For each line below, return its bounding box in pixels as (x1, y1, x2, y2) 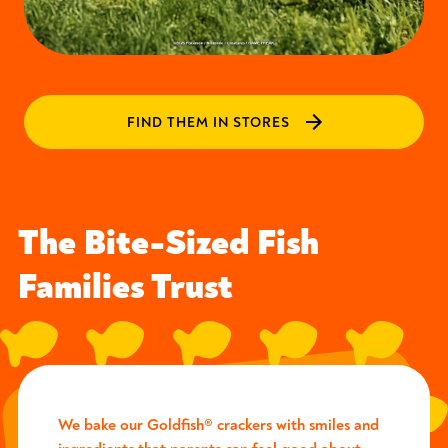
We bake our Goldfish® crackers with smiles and (58, 415, 379, 436)
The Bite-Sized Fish (18, 220, 319, 266)
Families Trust (18, 264, 233, 310)
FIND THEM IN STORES (126, 113, 290, 131)
